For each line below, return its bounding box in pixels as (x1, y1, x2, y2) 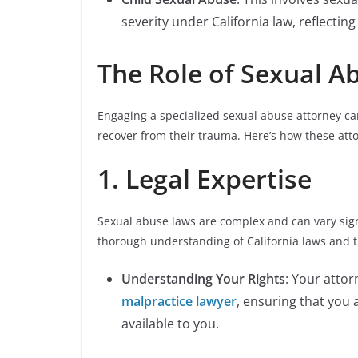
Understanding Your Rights (121, 270, 285, 288)
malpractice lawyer (121, 292, 237, 310)
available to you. (121, 315, 219, 332)
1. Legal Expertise (97, 161, 312, 196)
